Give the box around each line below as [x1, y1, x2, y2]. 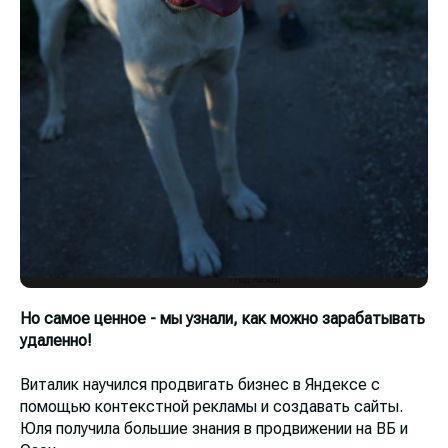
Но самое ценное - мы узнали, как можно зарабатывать [20, 309, 425, 329]
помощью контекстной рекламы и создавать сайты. [20, 397, 403, 417]
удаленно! [20, 331, 92, 351]
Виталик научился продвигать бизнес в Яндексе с [20, 375, 380, 395]
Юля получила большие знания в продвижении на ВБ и [20, 419, 408, 439]
